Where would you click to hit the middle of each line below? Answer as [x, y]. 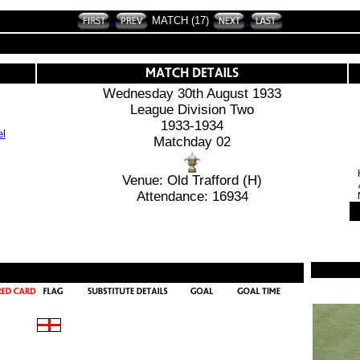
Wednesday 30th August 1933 [192, 94]
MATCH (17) [180, 20]
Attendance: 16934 [192, 196]
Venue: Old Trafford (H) [192, 180]
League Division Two [192, 110]
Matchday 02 [192, 142]
